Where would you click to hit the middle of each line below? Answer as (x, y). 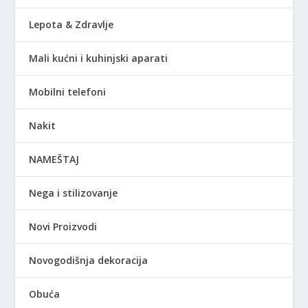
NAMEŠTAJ (54, 159)
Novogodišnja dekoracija (89, 261)
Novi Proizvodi (63, 227)
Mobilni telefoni (68, 92)
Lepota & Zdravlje (71, 25)
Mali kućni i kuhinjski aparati (99, 58)
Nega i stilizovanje (74, 193)
